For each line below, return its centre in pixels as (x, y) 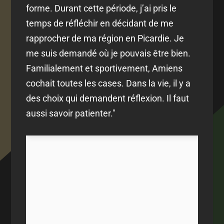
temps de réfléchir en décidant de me (100, 23)
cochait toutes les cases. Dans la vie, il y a (108, 83)
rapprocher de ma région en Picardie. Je (105, 38)
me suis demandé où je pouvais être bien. (108, 53)
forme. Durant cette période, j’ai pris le (101, 8)
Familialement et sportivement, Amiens (104, 68)
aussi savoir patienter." (71, 113)
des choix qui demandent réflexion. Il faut (108, 98)
